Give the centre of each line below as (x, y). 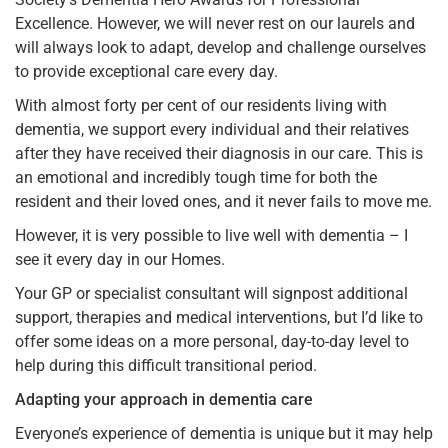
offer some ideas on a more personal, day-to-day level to (212, 341)
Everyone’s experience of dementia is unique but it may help (224, 433)
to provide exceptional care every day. (146, 71)
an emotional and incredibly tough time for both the (196, 177)
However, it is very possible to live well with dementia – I (211, 235)
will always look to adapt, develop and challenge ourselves (220, 47)
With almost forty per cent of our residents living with (201, 105)
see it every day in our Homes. (120, 259)
